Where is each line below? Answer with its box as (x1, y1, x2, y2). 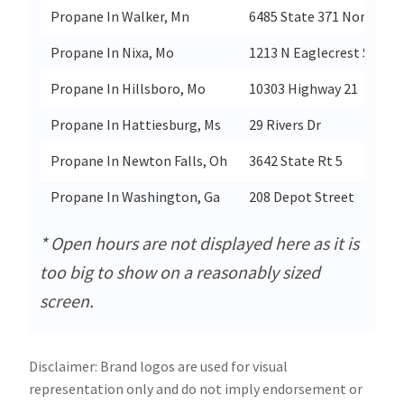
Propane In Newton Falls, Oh (50, 151, 227, 170)
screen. (40, 289, 94, 312)
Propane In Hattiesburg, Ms (50, 115, 221, 133)
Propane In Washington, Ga (50, 187, 220, 206)
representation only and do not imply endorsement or (29, 379, 363, 398)
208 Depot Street (249, 187, 354, 206)
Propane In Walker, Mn (50, 6, 189, 25)
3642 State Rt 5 (249, 151, 343, 170)
